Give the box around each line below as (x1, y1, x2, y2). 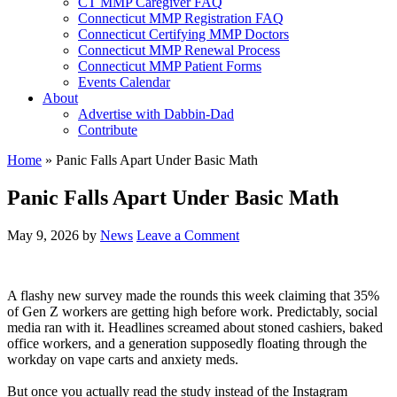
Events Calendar (78, 74, 170, 90)
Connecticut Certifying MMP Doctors (78, 27, 289, 42)
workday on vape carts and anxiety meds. (7, 351, 238, 367)
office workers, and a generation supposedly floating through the (7, 335, 367, 351)
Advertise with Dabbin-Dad (78, 106, 234, 121)
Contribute (78, 122, 137, 137)
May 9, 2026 (7, 227, 79, 243)
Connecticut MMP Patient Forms (78, 58, 261, 74)
